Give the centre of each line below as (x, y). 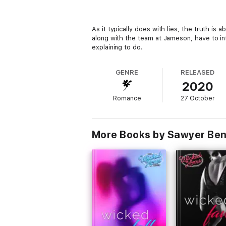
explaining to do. (117, 47)
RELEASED (197, 72)
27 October (197, 98)
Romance (127, 98)
